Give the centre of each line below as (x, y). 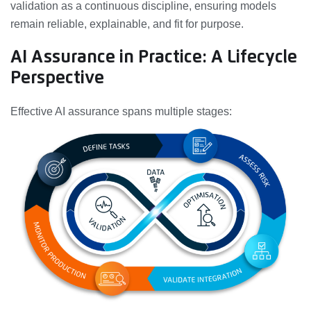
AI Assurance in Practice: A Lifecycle (154, 57)
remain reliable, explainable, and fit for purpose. (127, 24)
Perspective (57, 78)
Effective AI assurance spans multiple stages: (121, 111)
